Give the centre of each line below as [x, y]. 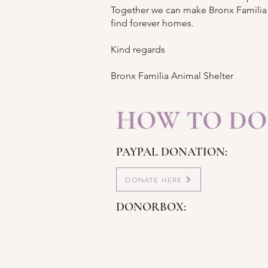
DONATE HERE [154, 179]
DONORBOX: [151, 207]
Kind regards [138, 49]
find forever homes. [152, 23]
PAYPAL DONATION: [172, 152]
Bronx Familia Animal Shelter [172, 76]
